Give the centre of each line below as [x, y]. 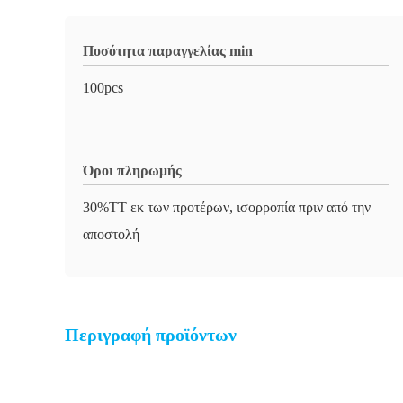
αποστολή [111, 234]
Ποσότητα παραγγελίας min [168, 51]
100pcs [103, 88]
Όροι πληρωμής [132, 170]
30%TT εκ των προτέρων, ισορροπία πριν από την [227, 207]
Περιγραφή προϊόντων [151, 335]
